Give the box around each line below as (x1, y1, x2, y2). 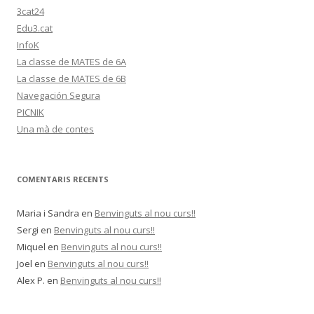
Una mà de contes (17, 123, 94, 135)
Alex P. (17, 274, 45, 287)
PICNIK (17, 106, 44, 118)
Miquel (17, 240, 46, 253)
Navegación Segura (17, 89, 100, 102)
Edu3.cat (17, 22, 53, 34)
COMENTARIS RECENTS (17, 174, 109, 184)
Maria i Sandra (17, 207, 79, 219)
